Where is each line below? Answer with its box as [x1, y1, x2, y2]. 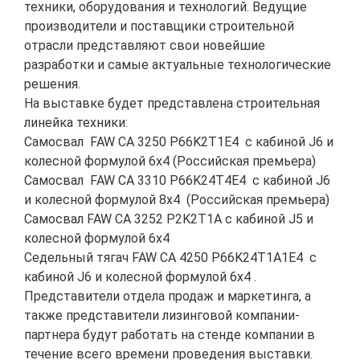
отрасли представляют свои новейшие [24, 38, 265, 53]
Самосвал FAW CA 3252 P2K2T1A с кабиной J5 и [24, 211, 313, 227]
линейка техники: [24, 115, 131, 130]
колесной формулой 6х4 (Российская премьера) [24, 153, 316, 169]
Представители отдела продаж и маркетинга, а [24, 288, 311, 304]
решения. [24, 76, 84, 92]
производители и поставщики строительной [24, 18, 294, 34]
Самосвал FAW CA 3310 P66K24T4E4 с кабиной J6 [24, 173, 330, 188]
